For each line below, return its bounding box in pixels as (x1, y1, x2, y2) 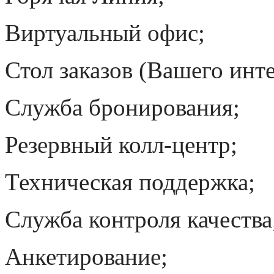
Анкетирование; (5, 243, 168, 270)
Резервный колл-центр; (5, 131, 237, 158)
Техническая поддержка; (5, 169, 255, 195)
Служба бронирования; (5, 94, 240, 120)
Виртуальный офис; (5, 20, 205, 46)
